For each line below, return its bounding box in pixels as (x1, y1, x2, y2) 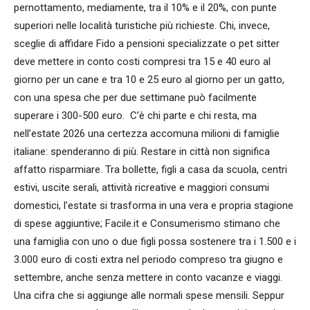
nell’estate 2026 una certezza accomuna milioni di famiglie (14, 127, 280, 140)
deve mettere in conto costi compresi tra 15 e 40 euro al (14, 55, 271, 69)
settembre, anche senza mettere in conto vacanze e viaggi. (14, 271, 282, 284)
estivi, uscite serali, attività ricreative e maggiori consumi (14, 181, 269, 194)
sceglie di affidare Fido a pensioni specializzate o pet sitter (14, 37, 280, 51)
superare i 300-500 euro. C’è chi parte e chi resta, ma (14, 109, 257, 122)
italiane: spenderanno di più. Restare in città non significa (14, 145, 270, 158)
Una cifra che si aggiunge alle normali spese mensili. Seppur (14, 289, 284, 302)
